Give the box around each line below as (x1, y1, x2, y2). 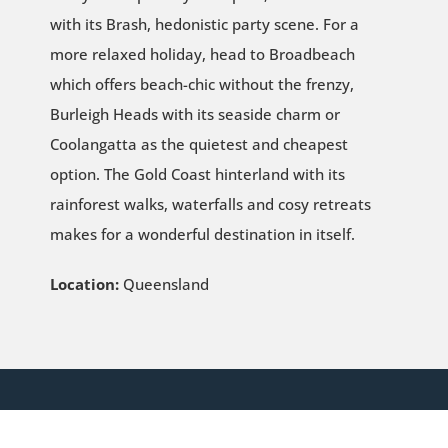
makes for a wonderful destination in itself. (49, 223, 355, 244)
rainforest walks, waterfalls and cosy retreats (49, 193, 371, 214)
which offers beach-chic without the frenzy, (49, 73, 354, 94)
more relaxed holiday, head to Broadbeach (49, 43, 355, 64)
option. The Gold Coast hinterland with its (49, 163, 345, 184)
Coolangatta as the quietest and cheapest (49, 133, 348, 154)
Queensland (118, 273, 209, 294)
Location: (49, 273, 119, 294)
